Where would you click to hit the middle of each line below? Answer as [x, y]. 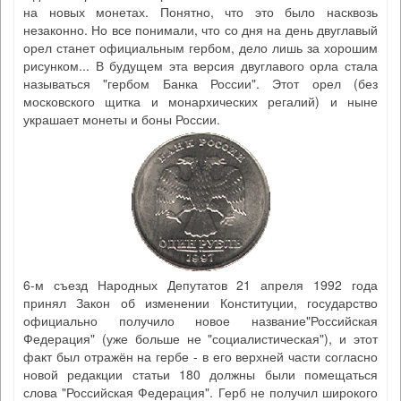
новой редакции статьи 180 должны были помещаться [200, 374]
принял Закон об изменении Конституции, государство [200, 303]
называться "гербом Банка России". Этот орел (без [200, 83]
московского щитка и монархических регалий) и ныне [200, 101]
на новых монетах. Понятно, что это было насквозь [200, 12]
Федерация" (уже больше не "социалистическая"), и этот [200, 338]
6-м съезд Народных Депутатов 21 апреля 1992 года [200, 285]
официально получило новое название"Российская [200, 320]
